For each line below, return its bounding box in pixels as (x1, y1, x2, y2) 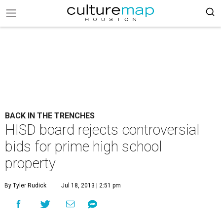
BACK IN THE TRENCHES (5, 111, 95, 120)
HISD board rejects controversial (5, 121, 200, 138)
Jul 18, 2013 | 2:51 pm (61, 182, 121, 189)
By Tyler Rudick (4, 182, 46, 189)
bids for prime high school (5, 138, 162, 155)
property (5, 155, 56, 172)
